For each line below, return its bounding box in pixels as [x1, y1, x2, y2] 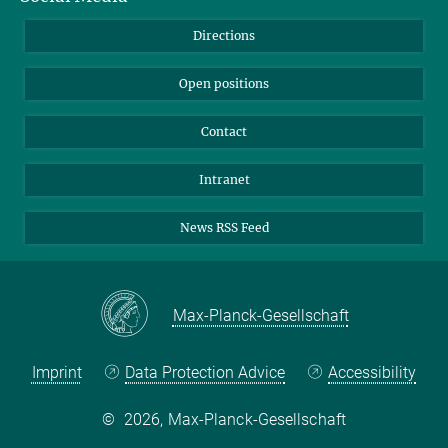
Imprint [31, 363, 82, 383]
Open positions [179, 76, 269, 92]
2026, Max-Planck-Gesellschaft [124, 410, 346, 430]
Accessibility [328, 363, 417, 383]
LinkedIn [39, 54, 99, 74]
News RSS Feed [179, 220, 269, 236]
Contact [201, 124, 247, 140]
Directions [193, 28, 255, 44]
